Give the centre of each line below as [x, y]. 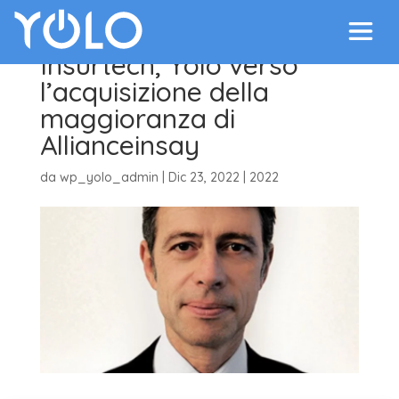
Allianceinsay [119, 145]
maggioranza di [137, 118]
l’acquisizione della [154, 92]
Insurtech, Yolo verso [169, 65]
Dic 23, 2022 [204, 177]
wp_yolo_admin [109, 177]
